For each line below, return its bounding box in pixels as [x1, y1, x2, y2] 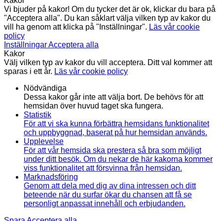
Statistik [24, 110, 51, 119]
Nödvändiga [24, 83, 67, 92]
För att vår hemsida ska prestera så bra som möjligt [24, 146, 201, 154]
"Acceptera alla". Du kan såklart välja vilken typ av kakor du [4, 13, 211, 22]
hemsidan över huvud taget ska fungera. [24, 101, 163, 110]
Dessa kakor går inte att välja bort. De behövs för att [24, 92, 203, 101]
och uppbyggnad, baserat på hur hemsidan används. [24, 128, 207, 137]
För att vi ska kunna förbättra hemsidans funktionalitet [24, 119, 209, 128]
